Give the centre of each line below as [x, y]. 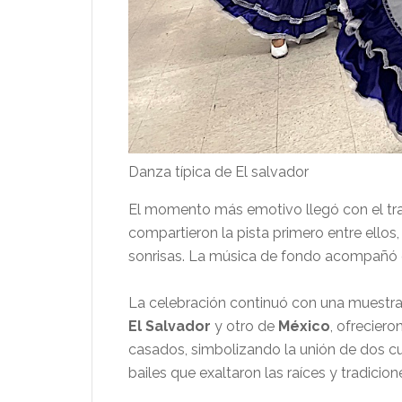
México [304, 327]
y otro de [245, 327]
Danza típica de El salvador [218, 172]
